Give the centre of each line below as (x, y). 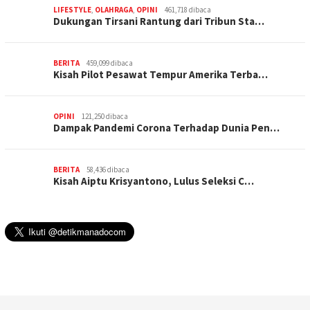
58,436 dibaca (108, 170)
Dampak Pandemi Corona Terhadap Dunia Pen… (166, 128)
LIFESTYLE (72, 10)
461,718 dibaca (188, 10)
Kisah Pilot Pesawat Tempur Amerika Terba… (161, 75)
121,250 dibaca (105, 117)
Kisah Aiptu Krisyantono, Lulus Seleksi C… (154, 181)
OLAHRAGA (114, 10)
